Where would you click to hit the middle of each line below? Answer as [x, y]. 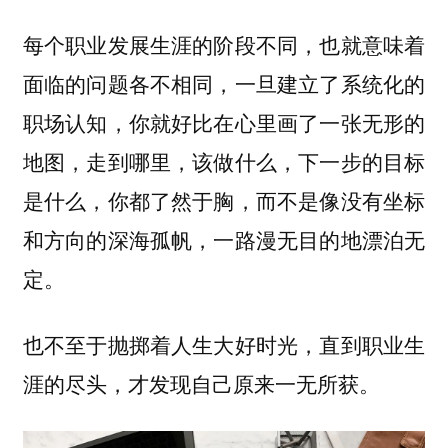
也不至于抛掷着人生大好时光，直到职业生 [224, 344]
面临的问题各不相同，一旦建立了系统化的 [224, 82]
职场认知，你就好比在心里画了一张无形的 [224, 121]
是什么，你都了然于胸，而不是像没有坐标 [224, 199]
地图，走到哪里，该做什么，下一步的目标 [224, 160]
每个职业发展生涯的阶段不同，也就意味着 [224, 43]
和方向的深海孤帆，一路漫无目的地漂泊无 [224, 238]
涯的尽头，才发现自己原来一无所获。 [201, 383]
